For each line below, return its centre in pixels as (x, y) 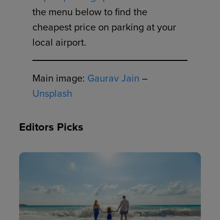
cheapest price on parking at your (105, 27)
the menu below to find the (90, 12)
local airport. (60, 42)
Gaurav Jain (114, 78)
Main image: (60, 78)
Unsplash (53, 94)
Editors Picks (52, 127)
